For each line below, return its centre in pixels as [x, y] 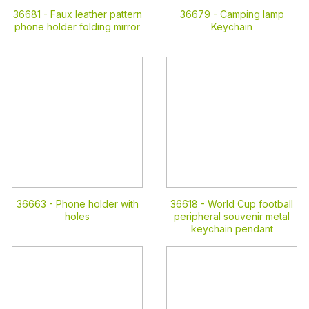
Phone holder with [97, 204]
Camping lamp [252, 14]
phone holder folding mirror [77, 27]
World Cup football [250, 204]
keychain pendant [232, 229]
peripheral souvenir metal [232, 216]
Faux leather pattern [96, 14]
